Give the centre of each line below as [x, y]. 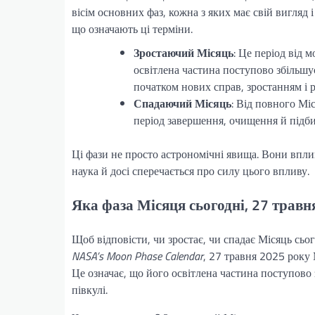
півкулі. [90, 289]
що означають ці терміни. [132, 29]
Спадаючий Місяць [182, 104]
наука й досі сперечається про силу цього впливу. [191, 171]
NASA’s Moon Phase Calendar [137, 256]
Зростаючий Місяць [184, 53]
